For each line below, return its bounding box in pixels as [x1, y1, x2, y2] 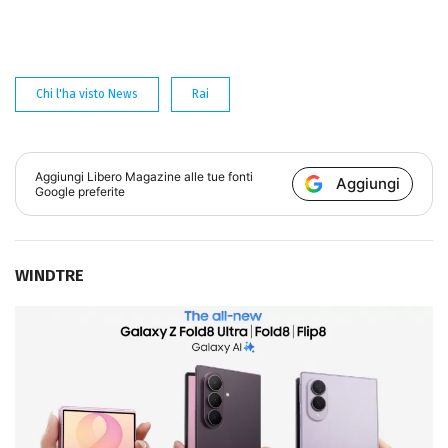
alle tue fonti [181, 168, 254, 184]
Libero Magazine [87, 168, 182, 184]
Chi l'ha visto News [36, 86, 138, 101]
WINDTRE [15, 264, 84, 286]
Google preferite [35, 183, 126, 199]
